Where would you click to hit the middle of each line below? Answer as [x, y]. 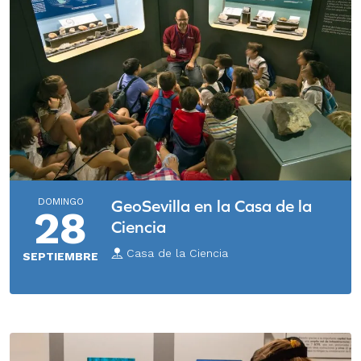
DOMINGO [60, 202]
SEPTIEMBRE [60, 257]
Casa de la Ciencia [175, 253]
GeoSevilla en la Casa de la [212, 206]
